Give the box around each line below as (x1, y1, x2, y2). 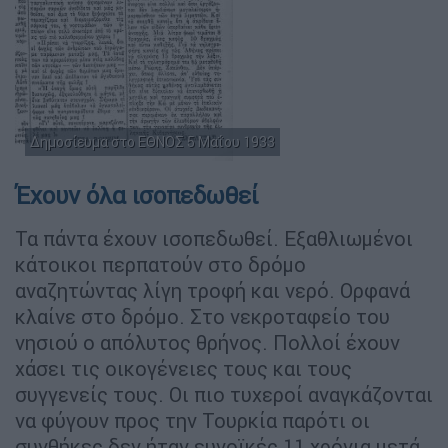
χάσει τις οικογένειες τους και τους (15, 355, 352, 381)
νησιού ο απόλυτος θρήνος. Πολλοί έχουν (15, 329, 400, 355)
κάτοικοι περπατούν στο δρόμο (15, 251, 306, 277)
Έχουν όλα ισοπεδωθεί (15, 180, 258, 210)
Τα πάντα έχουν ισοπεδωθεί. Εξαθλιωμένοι (15, 225, 413, 251)
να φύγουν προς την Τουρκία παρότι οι (15, 407, 370, 433)
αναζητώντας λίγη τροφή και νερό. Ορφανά (15, 277, 410, 303)
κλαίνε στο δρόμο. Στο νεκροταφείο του (15, 303, 390, 329)
